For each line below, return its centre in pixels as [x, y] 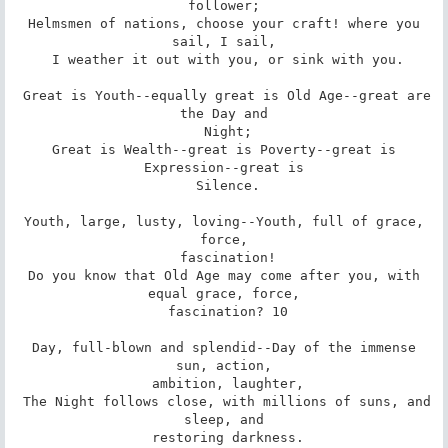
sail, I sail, [224, 41]
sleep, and [224, 419]
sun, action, [224, 365]
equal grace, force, [224, 293]
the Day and [224, 113]
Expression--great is [224, 167]
